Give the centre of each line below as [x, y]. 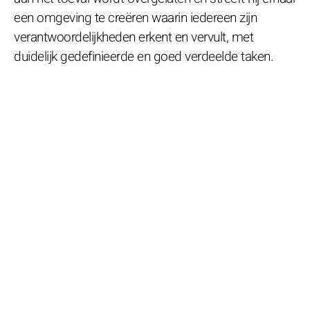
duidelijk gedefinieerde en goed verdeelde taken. [144, 56]
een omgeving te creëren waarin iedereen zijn [135, 18]
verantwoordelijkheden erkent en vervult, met [134, 37]
